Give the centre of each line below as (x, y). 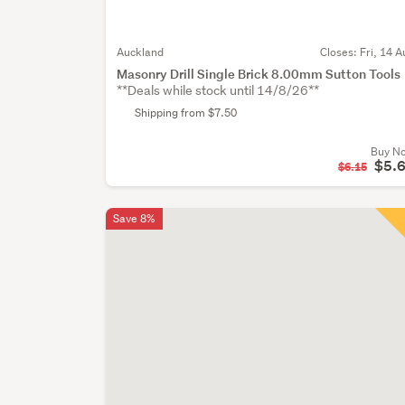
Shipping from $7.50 (186, 113)
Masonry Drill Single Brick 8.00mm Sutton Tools (259, 74)
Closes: (340, 52)
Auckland (141, 52)
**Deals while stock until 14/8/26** (218, 91)
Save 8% (135, 219)
